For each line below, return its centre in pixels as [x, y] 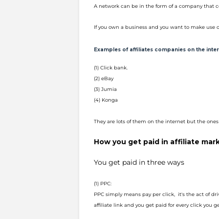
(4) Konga [106, 100]
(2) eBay [104, 78]
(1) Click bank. [111, 68]
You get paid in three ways [139, 162]
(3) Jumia [105, 89]
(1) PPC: [103, 184]
